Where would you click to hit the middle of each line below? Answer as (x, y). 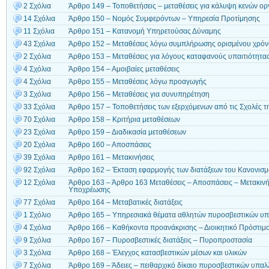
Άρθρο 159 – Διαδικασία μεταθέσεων (127, 132)
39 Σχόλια (39, 158)
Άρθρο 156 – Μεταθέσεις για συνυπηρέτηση (139, 95)
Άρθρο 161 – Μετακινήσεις (111, 158)
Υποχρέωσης (89, 190)
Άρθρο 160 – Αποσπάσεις (110, 145)
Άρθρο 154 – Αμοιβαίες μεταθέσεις (124, 69)
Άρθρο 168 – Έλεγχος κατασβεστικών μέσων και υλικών (158, 253)
